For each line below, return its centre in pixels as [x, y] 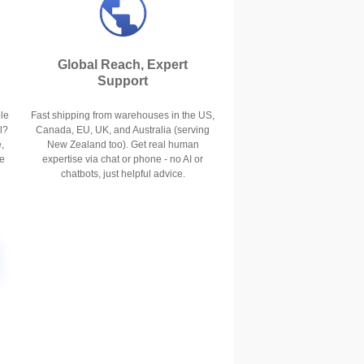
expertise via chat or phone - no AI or [123, 159]
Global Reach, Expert [123, 65]
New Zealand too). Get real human [123, 145]
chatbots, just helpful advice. [123, 174]
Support [123, 81]
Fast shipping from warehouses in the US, [123, 115]
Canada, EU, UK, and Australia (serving [123, 130]
